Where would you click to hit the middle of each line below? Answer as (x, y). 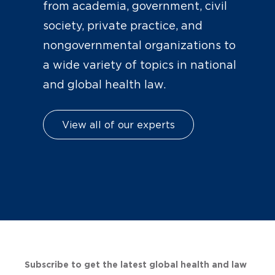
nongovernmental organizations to (139, 46)
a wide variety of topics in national (140, 65)
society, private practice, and (123, 26)
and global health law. (104, 85)
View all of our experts (118, 125)
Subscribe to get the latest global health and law (136, 265)
